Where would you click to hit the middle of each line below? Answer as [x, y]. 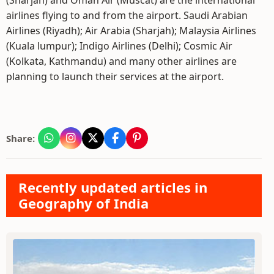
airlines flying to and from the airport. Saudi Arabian [127, 15]
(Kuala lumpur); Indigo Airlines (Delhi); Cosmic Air [119, 46]
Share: [20, 138]
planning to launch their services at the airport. [115, 76]
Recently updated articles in [113, 187]
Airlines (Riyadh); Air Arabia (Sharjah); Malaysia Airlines [131, 31]
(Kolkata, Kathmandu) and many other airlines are [121, 61]
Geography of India [83, 203]
